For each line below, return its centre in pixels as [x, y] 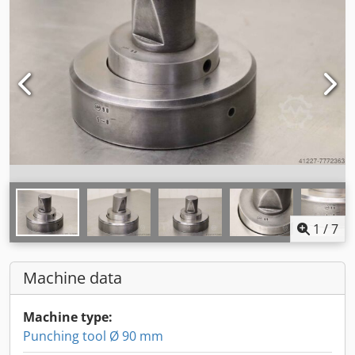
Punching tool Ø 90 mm [93, 336]
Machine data [73, 278]
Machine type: [68, 317]
